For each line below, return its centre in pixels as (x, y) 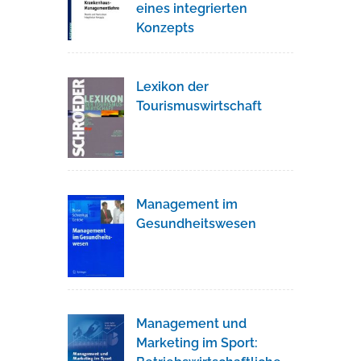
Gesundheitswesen (196, 223)
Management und (191, 324)
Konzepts (165, 27)
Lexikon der (172, 86)
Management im (187, 204)
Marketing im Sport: (197, 343)
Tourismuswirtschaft (199, 106)
